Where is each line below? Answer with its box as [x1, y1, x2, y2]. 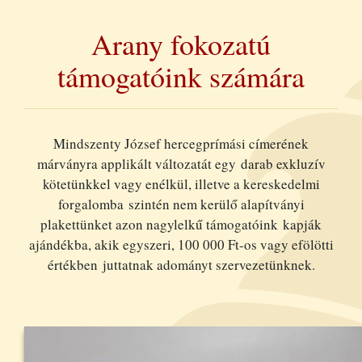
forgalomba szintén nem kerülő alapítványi [57, 194, 305, 213]
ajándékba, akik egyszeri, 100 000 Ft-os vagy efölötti [28, 234, 334, 254]
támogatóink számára [57, 56, 305, 95]
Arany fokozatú [91, 23, 271, 63]
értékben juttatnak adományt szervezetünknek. [47, 255, 315, 274]
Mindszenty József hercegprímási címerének [53, 133, 309, 153]
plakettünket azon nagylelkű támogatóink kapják [40, 214, 322, 234]
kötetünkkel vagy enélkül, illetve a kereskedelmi [42, 174, 320, 193]
